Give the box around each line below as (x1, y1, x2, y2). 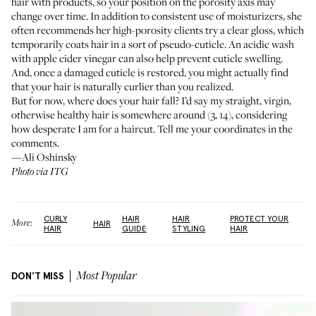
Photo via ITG (11, 166, 68, 178)
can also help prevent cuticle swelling (119, 51, 281, 65)
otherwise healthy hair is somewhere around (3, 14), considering (11, 107, 287, 121)
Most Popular (76, 270, 137, 283)
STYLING (172, 224, 206, 233)
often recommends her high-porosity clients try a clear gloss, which (11, 23, 304, 37)
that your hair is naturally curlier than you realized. (11, 79, 233, 93)
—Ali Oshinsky (11, 150, 77, 164)
